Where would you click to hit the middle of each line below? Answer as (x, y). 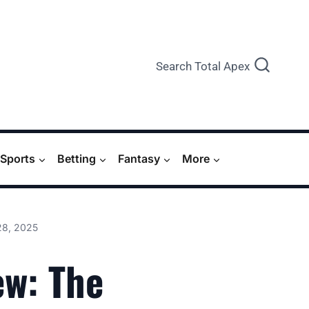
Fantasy (139, 159)
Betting (77, 159)
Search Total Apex (203, 66)
